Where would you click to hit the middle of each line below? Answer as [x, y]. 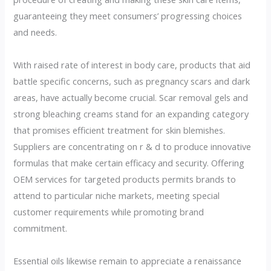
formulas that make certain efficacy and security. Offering [129, 162]
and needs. [35, 32]
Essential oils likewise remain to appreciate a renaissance [128, 260]
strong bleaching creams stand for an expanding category [131, 113]
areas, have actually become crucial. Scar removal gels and [131, 97]
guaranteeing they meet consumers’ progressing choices [128, 15]
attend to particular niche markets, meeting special [117, 195]
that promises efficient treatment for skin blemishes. [119, 130]
